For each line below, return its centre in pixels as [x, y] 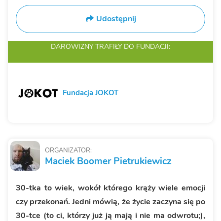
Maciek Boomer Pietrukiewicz [108, 161]
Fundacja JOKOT [91, 92]
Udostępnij [116, 18]
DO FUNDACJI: [147, 46]
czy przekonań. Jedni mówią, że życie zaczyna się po [110, 202]
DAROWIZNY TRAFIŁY [87, 46]
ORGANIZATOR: [68, 150]
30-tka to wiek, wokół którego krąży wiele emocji [110, 188]
